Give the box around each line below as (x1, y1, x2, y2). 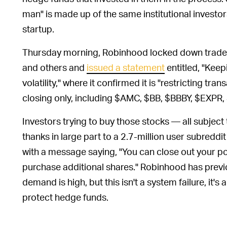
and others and (22, 61, 87, 73)
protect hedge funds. (22, 191, 108, 203)
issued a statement (87, 61, 165, 73)
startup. (22, 22, 54, 34)
